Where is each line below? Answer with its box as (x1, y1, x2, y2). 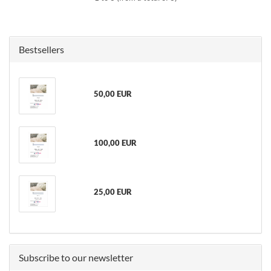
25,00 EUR (93, 187, 132, 197)
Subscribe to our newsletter (19, 252, 133, 263)
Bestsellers (19, 44, 64, 55)
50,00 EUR (93, 89, 132, 99)
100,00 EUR (93, 138, 137, 148)
